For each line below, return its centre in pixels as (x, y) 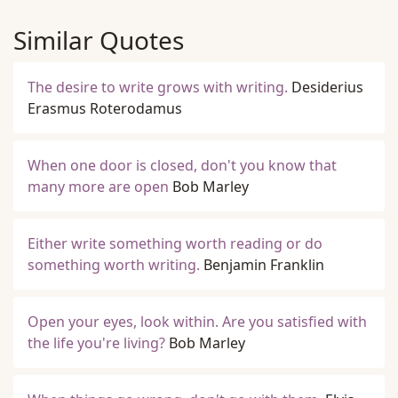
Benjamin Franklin (264, 265)
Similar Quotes (99, 40)
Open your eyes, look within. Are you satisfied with (197, 322)
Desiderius (327, 87)
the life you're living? (96, 343)
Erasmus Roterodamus (105, 108)
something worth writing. (114, 265)
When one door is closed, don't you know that (182, 165)
